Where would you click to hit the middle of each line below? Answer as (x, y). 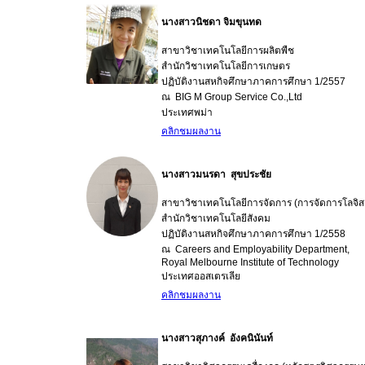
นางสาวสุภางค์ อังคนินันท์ (217, 338)
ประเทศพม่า (187, 112)
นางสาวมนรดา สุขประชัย (216, 174)
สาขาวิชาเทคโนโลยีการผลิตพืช (228, 51)
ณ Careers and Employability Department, (255, 249)
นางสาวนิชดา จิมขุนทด (211, 22)
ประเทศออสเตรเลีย (201, 276)
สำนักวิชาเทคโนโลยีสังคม (216, 218)
